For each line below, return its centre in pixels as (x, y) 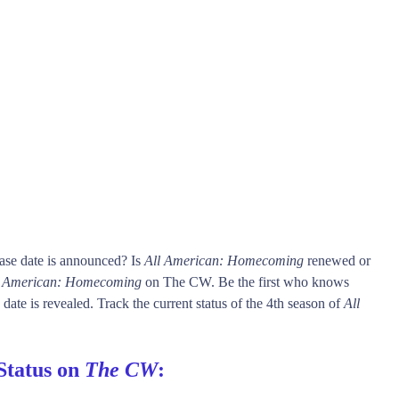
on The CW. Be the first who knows (245, 281)
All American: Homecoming (224, 260)
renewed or (337, 260)
